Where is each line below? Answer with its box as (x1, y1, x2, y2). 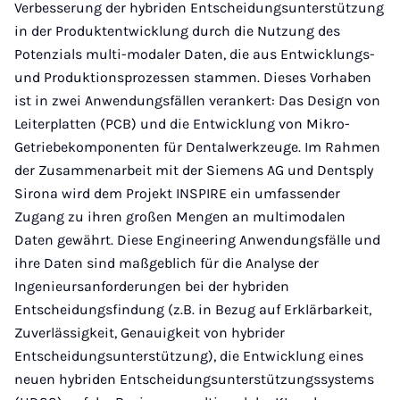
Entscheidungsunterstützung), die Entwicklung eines (14, 347, 363, 364)
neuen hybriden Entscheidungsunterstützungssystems (14, 371, 374, 387)
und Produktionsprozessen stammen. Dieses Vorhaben (14, 69, 371, 86)
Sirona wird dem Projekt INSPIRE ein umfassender (14, 185, 340, 202)
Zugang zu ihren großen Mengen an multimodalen (14, 208, 346, 225)
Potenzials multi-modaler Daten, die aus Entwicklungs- (14, 46, 375, 62)
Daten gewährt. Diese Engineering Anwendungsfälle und (14, 231, 380, 248)
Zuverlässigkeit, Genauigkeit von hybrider (14, 324, 285, 341)
